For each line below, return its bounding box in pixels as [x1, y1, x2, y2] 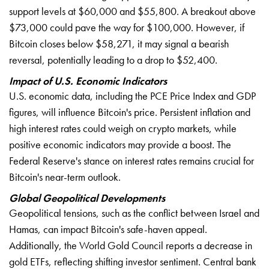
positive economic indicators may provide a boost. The [9, 137, 231, 151]
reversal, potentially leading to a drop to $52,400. [9, 52, 217, 67]
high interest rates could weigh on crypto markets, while [9, 121, 237, 135]
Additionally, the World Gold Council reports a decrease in [9, 238, 252, 252]
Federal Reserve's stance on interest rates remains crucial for [9, 153, 254, 168]
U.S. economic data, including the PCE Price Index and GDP [9, 88, 256, 103]
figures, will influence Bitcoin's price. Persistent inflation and [9, 104, 250, 119]
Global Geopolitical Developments [9, 190, 165, 205]
